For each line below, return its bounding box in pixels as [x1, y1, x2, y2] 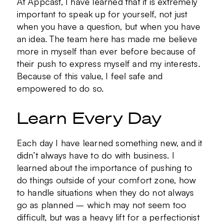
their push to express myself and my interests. [16, 57, 200, 69]
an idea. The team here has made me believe [16, 33, 197, 44]
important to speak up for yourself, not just [16, 8, 188, 19]
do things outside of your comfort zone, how [16, 174, 196, 185]
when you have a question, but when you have [16, 20, 201, 32]
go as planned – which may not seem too [16, 199, 187, 210]
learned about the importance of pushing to [16, 162, 192, 173]
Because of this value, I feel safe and [16, 70, 163, 81]
